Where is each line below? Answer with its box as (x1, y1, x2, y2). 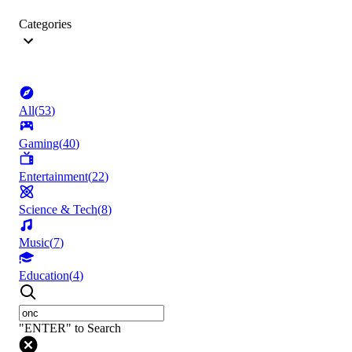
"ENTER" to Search (19, 321, 121, 335)
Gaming (19, 137, 59, 151)
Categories (19, 17, 71, 31)
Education (19, 269, 69, 283)
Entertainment (19, 170, 88, 184)
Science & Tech (19, 203, 97, 217)
